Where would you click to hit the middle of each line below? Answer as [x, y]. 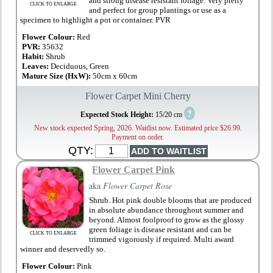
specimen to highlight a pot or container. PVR [96, 20]
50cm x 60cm [115, 76]
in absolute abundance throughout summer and [167, 210]
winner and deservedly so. [63, 249]
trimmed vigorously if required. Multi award [162, 239]
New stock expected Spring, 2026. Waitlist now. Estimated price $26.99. [138, 128]
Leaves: [37, 66]
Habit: [34, 57]
